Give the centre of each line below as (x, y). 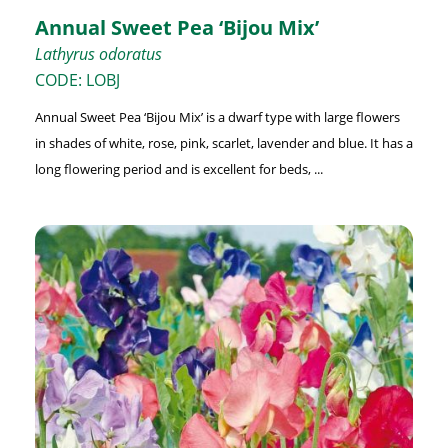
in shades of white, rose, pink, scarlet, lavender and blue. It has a (223, 142)
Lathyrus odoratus (98, 53)
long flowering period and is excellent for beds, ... (178, 168)
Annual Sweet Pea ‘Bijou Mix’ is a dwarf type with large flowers (217, 116)
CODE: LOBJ (77, 79)
